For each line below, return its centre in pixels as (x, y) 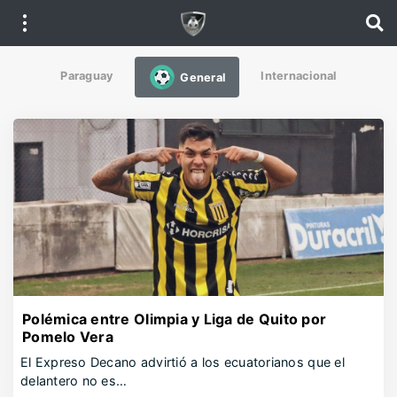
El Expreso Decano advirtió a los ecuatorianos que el (183, 362)
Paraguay (87, 75)
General (203, 77)
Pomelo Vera (68, 337)
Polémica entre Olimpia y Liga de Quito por (175, 319)
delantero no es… (74, 381)
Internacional (299, 75)
